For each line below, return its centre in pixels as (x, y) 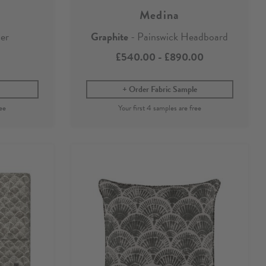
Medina (159, 15)
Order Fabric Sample (163, 90)
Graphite (110, 37)
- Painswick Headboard (178, 37)
